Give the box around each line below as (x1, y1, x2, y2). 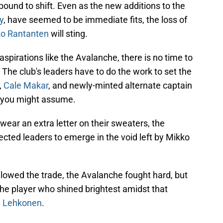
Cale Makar (3, 80, 48, 91)
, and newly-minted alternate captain (48, 80, 192, 91)
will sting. (49, 28, 88, 39)
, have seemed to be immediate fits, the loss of (3, 14, 187, 25)
